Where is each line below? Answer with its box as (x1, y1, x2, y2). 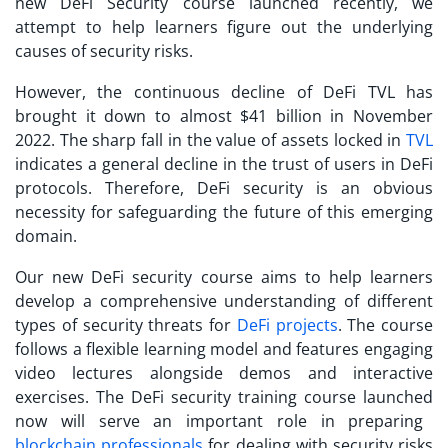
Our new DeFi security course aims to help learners (15, 265, 433, 288)
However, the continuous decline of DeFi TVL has (15, 80, 433, 103)
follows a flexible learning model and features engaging (15, 337, 433, 360)
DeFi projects (236, 313, 338, 336)
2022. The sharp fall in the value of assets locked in (15, 128, 406, 151)
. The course (337, 313, 433, 336)
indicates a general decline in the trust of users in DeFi (15, 152, 433, 175)
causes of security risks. (15, 39, 197, 62)
